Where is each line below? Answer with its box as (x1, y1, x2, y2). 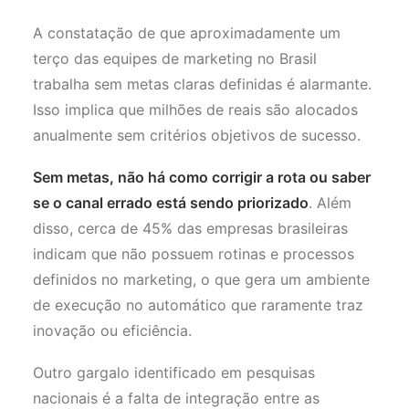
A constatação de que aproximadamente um (33, 24, 341, 42)
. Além (309, 194, 351, 212)
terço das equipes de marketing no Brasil (33, 49, 317, 68)
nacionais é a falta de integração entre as (33, 389, 320, 407)
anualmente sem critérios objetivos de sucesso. (33, 126, 365, 144)
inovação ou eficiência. (33, 321, 192, 340)
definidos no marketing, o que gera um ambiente (33, 270, 370, 288)
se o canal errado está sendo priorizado (33, 194, 309, 212)
